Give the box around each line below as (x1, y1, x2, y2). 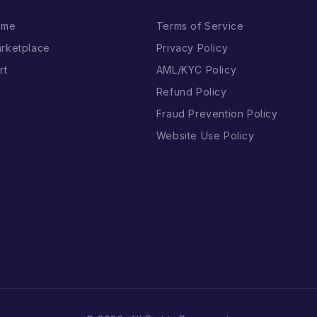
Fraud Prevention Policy (156, 108, 278, 120)
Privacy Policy (156, 41, 229, 54)
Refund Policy (156, 86, 227, 98)
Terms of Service (156, 19, 244, 32)
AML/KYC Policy (156, 63, 237, 76)
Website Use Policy (156, 129, 255, 142)
